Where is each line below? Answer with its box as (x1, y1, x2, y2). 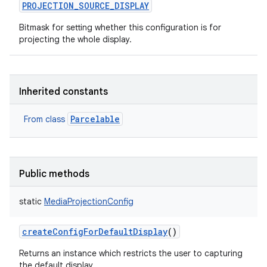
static (19, 196, 42, 207)
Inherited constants (19, 86, 108, 98)
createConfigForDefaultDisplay (22, 226, 167, 237)
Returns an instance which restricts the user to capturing (19, 248, 243, 259)
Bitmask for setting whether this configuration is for (19, 22, 221, 33)
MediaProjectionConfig (44, 196, 133, 207)
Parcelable (70, 113, 120, 125)
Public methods (19, 168, 89, 180)
